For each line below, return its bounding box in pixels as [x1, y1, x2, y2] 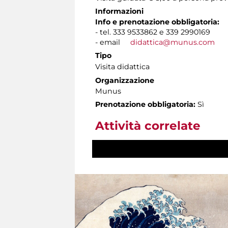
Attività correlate [95, 118, 201, 133]
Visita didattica [95, 62, 150, 71]
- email [95, 37, 130, 47]
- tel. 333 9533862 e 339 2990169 [95, 27, 214, 37]
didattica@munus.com [130, 37, 215, 47]
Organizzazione [95, 75, 154, 85]
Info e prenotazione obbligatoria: [95, 17, 219, 26]
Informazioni [95, 6, 144, 16]
